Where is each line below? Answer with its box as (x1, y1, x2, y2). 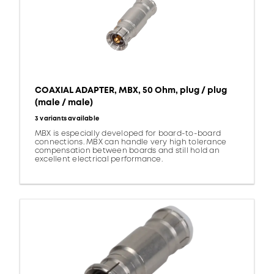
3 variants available (35, 114, 99, 124)
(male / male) (35, 97, 93, 109)
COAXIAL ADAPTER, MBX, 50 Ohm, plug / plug (35, 84, 227, 97)
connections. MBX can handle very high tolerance (35, 137, 227, 148)
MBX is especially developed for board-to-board (35, 128, 221, 139)
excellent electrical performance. (35, 154, 163, 165)
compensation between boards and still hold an (35, 146, 220, 157)
